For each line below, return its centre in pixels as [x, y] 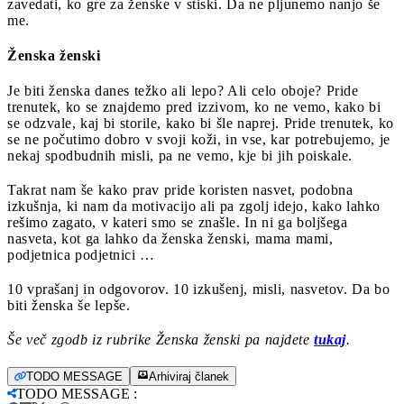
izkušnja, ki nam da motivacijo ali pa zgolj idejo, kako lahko [194, 207]
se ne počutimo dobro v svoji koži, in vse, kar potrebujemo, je [199, 140]
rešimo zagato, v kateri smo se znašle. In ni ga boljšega [177, 223]
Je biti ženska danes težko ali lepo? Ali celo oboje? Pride [183, 91]
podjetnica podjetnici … [81, 255]
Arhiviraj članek [189, 377]
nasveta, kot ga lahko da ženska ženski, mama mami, [170, 239]
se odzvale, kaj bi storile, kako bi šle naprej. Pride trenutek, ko [201, 124]
